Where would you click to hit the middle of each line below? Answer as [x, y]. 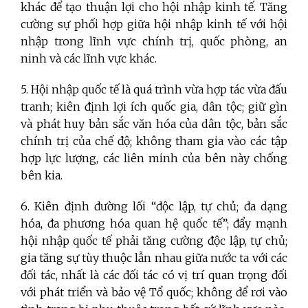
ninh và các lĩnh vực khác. [89, 58]
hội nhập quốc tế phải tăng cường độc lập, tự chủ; [154, 240]
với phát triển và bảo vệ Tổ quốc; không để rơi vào [154, 292]
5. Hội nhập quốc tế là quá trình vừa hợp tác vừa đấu [154, 89]
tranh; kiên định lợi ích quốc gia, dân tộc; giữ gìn [154, 106]
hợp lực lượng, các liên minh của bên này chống [154, 158]
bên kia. [42, 175]
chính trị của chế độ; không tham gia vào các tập [154, 141]
